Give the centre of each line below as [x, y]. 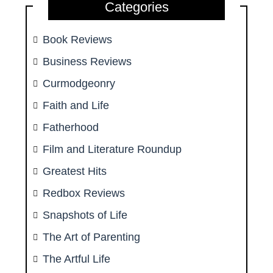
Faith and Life [76, 106]
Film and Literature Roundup [112, 150]
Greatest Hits [75, 172]
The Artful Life [77, 259]
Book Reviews [78, 40]
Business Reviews [87, 62]
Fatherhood [71, 128]
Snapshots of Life [85, 215]
